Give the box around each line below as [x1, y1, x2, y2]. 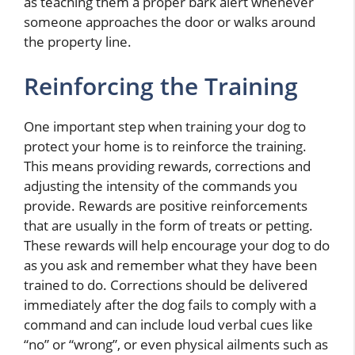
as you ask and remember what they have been [24, 255, 317, 274]
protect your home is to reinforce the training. [24, 136, 307, 155]
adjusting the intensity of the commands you [24, 176, 297, 195]
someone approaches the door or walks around [24, 13, 315, 32]
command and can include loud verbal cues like [24, 315, 313, 334]
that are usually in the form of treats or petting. [24, 216, 313, 235]
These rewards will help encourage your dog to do [24, 235, 330, 254]
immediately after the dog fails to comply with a [24, 295, 316, 314]
